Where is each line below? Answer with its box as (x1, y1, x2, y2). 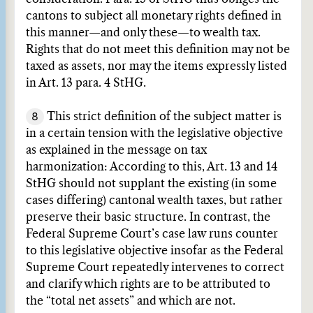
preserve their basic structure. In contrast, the (26, 212, 270, 223)
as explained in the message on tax (26, 145, 207, 156)
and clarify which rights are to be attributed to (26, 279, 270, 290)
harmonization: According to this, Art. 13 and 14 (26, 161, 277, 173)
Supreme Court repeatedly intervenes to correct (26, 262, 284, 273)
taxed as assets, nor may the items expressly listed (26, 61, 287, 72)
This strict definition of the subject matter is (44, 111, 282, 122)
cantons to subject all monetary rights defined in (26, 10, 282, 22)
